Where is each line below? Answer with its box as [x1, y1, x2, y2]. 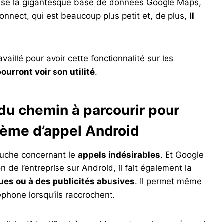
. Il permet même [135, 176, 202, 187]
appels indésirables [78, 150, 160, 160]
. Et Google [160, 150, 204, 160]
